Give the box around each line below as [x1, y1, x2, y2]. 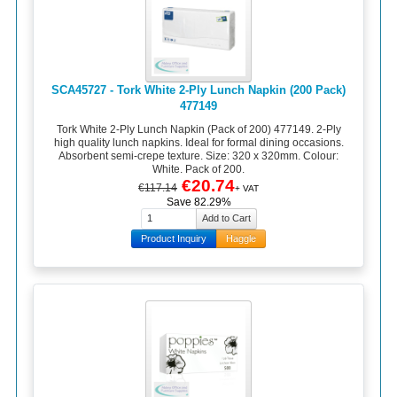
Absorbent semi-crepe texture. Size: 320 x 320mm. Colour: [58, 149, 339, 162]
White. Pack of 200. [152, 162, 245, 175]
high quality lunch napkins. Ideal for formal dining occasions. [53, 136, 344, 149]
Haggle [226, 232, 256, 244]
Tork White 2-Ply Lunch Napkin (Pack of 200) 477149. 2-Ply [56, 122, 341, 136]
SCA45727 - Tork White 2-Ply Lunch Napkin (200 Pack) [51, 83, 346, 97]
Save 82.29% [166, 195, 231, 208]
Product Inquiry [141, 232, 206, 244]
